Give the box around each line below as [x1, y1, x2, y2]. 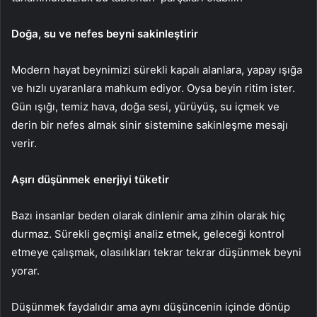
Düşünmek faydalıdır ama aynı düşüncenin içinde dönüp [11, 299, 290, 313]
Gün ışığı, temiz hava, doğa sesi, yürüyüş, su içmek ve [11, 99, 279, 113]
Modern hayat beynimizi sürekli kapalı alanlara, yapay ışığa [11, 62, 302, 76]
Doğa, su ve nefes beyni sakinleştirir [11, 26, 198, 40]
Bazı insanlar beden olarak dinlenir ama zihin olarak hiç [11, 208, 285, 222]
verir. [11, 136, 37, 150]
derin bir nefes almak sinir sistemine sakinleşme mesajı [11, 117, 288, 132]
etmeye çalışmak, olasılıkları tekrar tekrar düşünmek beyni [11, 245, 301, 259]
